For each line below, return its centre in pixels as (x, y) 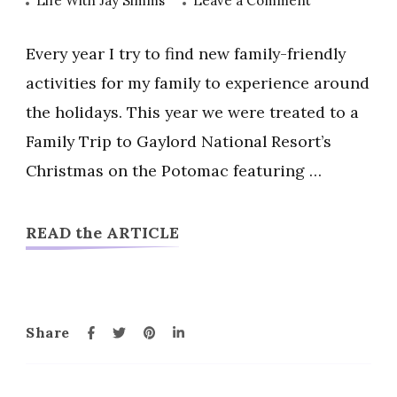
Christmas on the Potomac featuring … (174, 170)
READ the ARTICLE (102, 232)
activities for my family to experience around (198, 82)
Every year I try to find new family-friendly (186, 53)
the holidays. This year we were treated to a (192, 112)
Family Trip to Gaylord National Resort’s (179, 141)
